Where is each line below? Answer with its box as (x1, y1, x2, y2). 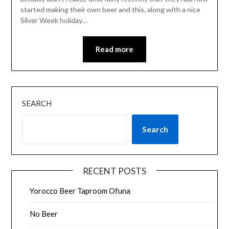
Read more (96, 44, 133, 54)
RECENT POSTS (83, 166, 146, 177)
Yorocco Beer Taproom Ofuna (30, 186, 131, 196)
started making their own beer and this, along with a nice (20, 5, 200, 14)
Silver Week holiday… (20, 15, 87, 25)
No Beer (30, 209, 58, 219)
